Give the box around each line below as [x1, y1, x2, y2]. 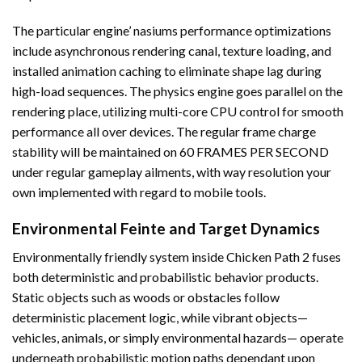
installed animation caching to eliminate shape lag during [12, 63, 322, 79]
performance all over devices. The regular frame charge [12, 124, 316, 140]
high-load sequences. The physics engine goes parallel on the [12, 83, 343, 99]
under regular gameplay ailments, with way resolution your [12, 164, 331, 180]
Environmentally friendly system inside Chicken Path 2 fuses [12, 248, 341, 264]
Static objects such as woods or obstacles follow [12, 288, 280, 305]
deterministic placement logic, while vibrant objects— [12, 309, 308, 325]
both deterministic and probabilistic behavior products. [12, 268, 318, 284]
